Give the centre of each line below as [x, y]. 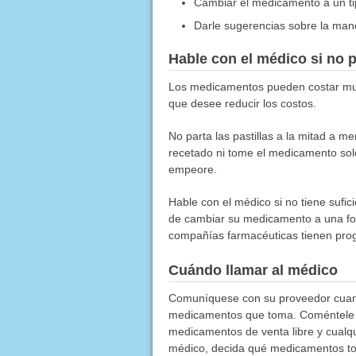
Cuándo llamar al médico [253, 270]
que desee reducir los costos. [242, 103]
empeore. [192, 169]
